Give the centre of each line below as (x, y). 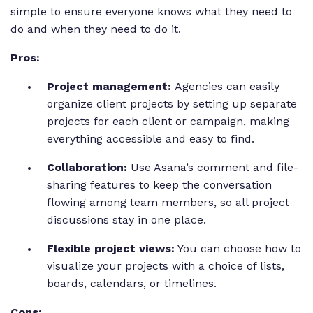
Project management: (111, 87)
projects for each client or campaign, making (168, 122)
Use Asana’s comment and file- (214, 168)
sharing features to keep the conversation (159, 185)
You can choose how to (238, 249)
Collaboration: (89, 168)
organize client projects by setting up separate (172, 104)
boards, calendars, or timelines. (133, 284)
